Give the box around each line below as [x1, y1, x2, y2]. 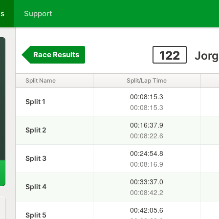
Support [24, 9, 52, 18]
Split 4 [25, 182, 46, 191]
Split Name [25, 77, 56, 84]
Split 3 [25, 154, 46, 162]
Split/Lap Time [126, 77, 167, 84]
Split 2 [25, 126, 46, 134]
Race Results [33, 50, 79, 59]
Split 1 [25, 97, 45, 106]
